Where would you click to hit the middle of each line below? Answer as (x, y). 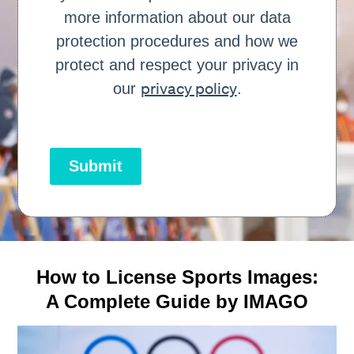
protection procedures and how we (177, 41)
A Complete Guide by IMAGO (177, 301)
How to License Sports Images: (177, 277)
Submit (96, 166)
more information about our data (177, 17)
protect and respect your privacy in (177, 64)
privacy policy (188, 88)
